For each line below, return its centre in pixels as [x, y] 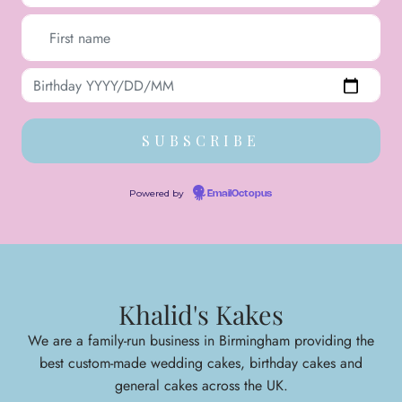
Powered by [158, 194]
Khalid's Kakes [201, 314]
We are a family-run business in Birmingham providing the [201, 340]
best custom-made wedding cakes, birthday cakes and [201, 363]
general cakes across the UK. [201, 385]
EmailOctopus [240, 194]
